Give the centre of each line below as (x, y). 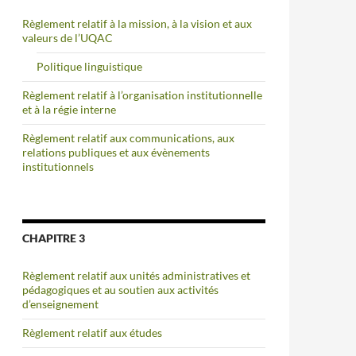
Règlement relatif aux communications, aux (128, 138)
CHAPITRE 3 (54, 238)
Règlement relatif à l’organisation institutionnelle (142, 95)
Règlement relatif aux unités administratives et (136, 275)
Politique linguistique (89, 66)
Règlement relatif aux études (92, 333)
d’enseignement (60, 304)
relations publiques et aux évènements (116, 152)
